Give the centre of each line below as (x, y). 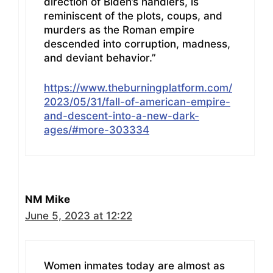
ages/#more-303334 (97, 129)
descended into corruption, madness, (137, 44)
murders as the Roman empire (119, 30)
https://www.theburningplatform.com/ (138, 87)
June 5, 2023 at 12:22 (79, 215)
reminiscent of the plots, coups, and (133, 16)
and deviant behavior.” (100, 58)
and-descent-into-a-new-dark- (122, 115)
